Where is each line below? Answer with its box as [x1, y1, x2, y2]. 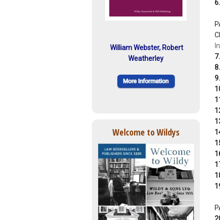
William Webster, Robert [110, 44, 183, 52]
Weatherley [128, 55, 164, 63]
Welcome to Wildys [112, 126, 180, 138]
